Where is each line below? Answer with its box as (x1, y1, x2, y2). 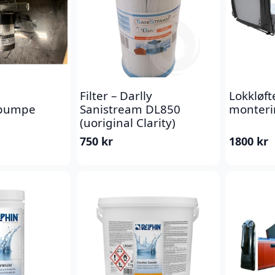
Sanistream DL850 (80, 101, 180, 117)
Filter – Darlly (80, 87, 152, 103)
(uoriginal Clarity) (80, 114, 176, 130)
